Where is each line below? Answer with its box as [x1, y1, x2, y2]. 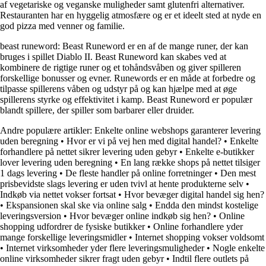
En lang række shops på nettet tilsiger [121, 157, 260, 167]
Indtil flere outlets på [172, 253, 249, 264]
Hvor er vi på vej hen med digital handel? [66, 135, 221, 146]
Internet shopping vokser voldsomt [135, 232, 264, 242]
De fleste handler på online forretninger [65, 167, 212, 178]
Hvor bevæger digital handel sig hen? [124, 189, 264, 199]
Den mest [220, 167, 256, 178]
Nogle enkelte [213, 242, 265, 253]
